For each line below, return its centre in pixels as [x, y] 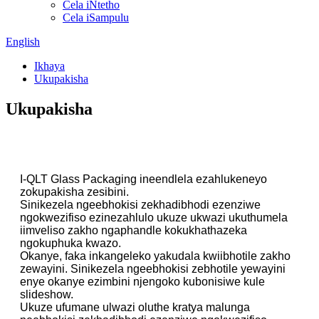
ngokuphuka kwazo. [70, 243]
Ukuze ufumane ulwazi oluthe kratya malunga [135, 307]
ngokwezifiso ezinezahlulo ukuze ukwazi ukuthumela [154, 217]
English [23, 42]
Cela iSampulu [96, 17]
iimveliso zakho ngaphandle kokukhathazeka [134, 230]
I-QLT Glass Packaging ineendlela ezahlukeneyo [143, 179]
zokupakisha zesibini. [74, 192]
